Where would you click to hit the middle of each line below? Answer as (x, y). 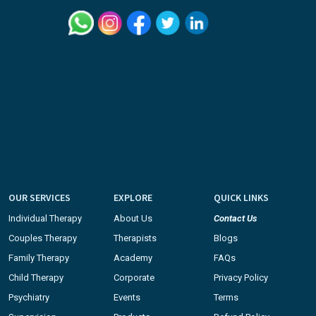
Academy (133, 258)
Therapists (135, 238)
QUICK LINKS (241, 198)
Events (127, 298)
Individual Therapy (45, 219)
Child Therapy (36, 278)
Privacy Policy (241, 278)
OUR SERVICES (39, 198)
